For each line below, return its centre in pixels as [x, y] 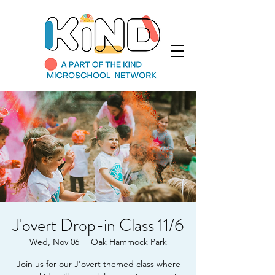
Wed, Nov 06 [54, 242]
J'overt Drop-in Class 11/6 [98, 225]
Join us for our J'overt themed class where [98, 264]
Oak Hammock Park [129, 242]
